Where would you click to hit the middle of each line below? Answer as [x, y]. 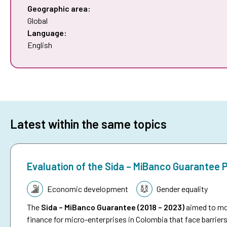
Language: [47, 32]
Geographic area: [59, 8]
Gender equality [182, 189]
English [40, 45]
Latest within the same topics [88, 124]
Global [37, 20]
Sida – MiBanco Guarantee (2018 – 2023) [113, 207]
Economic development [88, 189]
